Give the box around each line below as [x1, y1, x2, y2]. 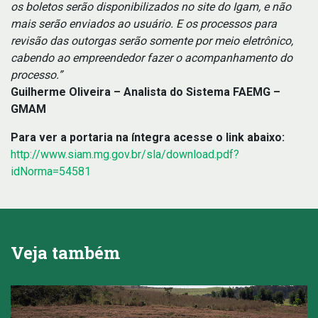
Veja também [11, 241, 120, 264]
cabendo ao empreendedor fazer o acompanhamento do [11, 51, 292, 65]
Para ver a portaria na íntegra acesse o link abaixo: [11, 131, 285, 144]
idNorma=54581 [11, 165, 91, 178]
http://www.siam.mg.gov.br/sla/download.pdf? [11, 148, 239, 161]
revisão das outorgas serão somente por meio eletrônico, [11, 34, 293, 48]
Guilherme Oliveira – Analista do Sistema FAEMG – [11, 85, 280, 99]
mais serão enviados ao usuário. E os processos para [11, 17, 277, 31]
